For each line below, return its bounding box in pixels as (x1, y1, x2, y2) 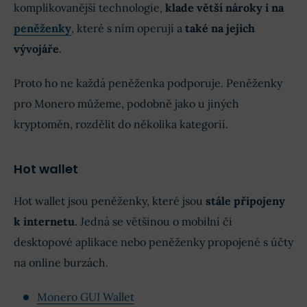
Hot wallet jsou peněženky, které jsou (14, 193, 206, 208)
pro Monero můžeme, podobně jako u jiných (14, 96, 239, 110)
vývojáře (14, 41, 59, 56)
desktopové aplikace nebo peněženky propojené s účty (14, 234, 293, 249)
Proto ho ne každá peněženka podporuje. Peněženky (14, 75, 282, 90)
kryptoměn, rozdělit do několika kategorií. (14, 116, 228, 131)
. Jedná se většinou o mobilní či (75, 214, 232, 228)
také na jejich (182, 21, 255, 35)
